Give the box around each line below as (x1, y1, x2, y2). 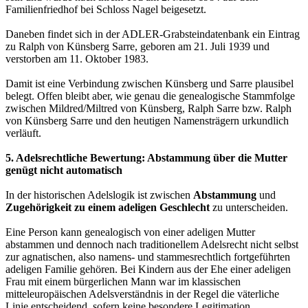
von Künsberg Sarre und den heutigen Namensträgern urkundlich (5, 114, 289, 126)
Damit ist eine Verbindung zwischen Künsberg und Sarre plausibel (5, 77, 294, 89)
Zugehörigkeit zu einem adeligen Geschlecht (5, 201, 210, 213)
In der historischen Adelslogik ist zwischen (5, 188, 193, 201)
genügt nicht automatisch (5, 164, 122, 176)
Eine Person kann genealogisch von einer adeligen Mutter (5, 225, 255, 238)
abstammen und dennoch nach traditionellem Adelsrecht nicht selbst (5, 238, 298, 250)
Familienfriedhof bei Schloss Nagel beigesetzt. (5, 3, 206, 15)
